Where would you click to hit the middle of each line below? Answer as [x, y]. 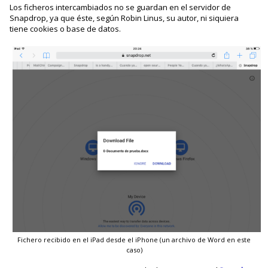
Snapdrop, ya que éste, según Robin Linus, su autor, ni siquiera [124, 18]
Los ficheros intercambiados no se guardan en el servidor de [121, 7]
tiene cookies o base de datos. [66, 28]
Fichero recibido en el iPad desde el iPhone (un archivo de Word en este [134, 240]
